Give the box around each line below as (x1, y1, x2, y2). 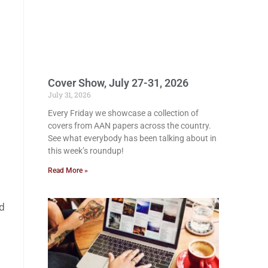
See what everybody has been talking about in (48, 133, 217, 143)
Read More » (48, 166, 88, 175)
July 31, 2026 (48, 89, 91, 99)
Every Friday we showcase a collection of (48, 108, 199, 118)
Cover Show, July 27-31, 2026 (48, 76, 188, 89)
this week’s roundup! (48, 145, 124, 156)
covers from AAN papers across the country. (48, 120, 211, 130)
